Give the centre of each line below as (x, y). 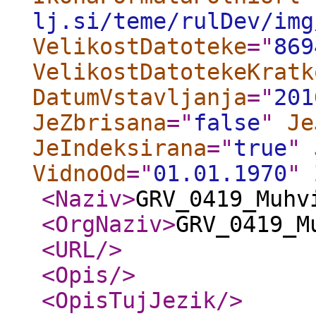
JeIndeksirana (120, 148)
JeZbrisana (99, 123)
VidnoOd (79, 174)
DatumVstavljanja (140, 97)
